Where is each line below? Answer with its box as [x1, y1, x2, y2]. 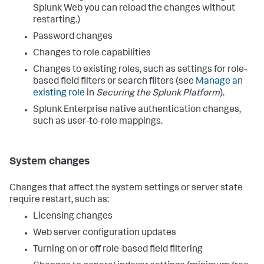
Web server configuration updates [33, 228, 176, 238]
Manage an [196, 77, 243, 87]
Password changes [33, 32, 113, 42]
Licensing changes [33, 212, 113, 222]
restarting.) [33, 15, 80, 25]
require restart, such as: [9, 195, 109, 205]
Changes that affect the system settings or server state [9, 183, 243, 193]
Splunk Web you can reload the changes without [33, 4, 235, 14]
